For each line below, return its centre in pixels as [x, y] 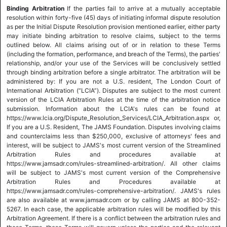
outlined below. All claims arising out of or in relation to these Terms [113, 45]
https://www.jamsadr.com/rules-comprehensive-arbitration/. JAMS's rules [113, 191]
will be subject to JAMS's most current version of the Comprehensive [113, 173]
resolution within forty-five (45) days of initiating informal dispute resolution [113, 17]
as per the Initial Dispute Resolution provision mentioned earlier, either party [113, 27]
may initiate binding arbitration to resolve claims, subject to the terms [113, 36]
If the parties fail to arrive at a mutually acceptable [142, 8]
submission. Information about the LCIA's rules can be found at [113, 109]
